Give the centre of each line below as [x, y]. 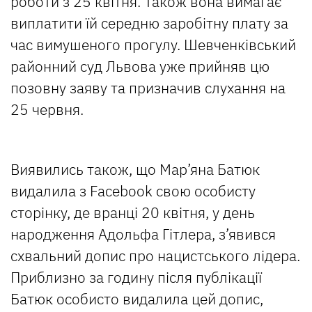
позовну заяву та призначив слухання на [148, 88]
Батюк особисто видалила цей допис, [137, 299]
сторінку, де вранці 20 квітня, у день [133, 213]
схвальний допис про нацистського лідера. [155, 256]
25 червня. [47, 110]
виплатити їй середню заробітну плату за [149, 23]
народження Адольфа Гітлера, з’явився [143, 234]
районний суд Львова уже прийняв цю [140, 67]
